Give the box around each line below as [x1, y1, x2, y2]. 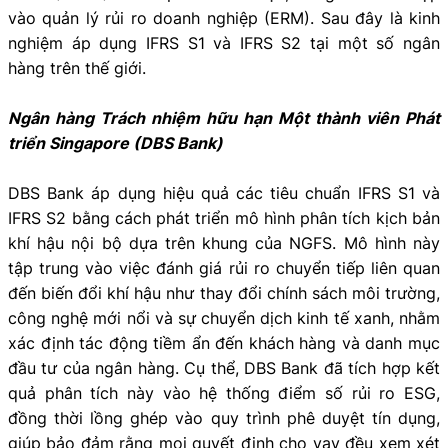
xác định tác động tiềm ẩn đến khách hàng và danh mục [8, 332, 440, 353]
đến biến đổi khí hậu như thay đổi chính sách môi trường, [8, 282, 440, 303]
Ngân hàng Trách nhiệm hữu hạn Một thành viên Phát [8, 107, 440, 128]
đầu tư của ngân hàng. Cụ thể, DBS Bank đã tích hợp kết [8, 357, 440, 378]
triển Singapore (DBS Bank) [8, 132, 223, 153]
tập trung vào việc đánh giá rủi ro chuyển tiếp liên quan [8, 257, 440, 278]
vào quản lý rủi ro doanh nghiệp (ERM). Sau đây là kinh [8, 7, 440, 28]
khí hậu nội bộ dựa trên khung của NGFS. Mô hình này [8, 232, 440, 253]
